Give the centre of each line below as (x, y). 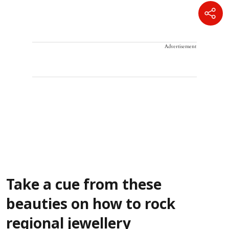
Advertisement (180, 46)
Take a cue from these (84, 186)
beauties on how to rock (91, 205)
